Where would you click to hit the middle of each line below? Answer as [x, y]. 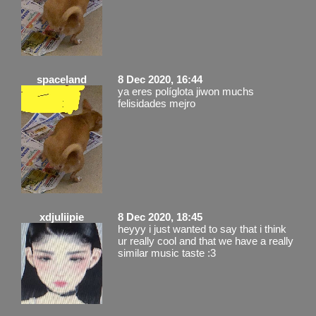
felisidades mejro [157, 103]
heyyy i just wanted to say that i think [202, 229]
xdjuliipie [62, 217]
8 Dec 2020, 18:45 [160, 217]
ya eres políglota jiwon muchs [186, 91]
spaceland [62, 79]
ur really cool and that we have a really [206, 241]
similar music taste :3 [167, 253]
